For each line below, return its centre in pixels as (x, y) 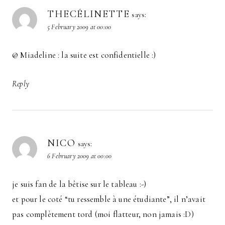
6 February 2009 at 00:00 (80, 156)
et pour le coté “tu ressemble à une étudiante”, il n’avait (109, 199)
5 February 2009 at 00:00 (79, 27)
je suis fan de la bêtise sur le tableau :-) (79, 184)
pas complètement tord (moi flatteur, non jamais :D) (103, 214)
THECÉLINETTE (89, 14)
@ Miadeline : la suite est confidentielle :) (84, 55)
